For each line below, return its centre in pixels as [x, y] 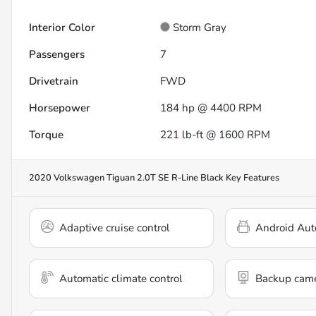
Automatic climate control [121, 279]
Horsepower [60, 108]
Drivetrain [54, 81]
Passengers [57, 55]
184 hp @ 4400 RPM [211, 108]
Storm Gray [200, 28]
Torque [46, 135]
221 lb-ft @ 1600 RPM [215, 135]
